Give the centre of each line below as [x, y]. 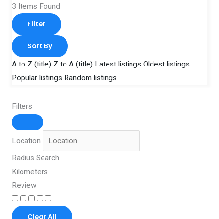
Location [26, 141]
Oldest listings [166, 64]
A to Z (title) [31, 64]
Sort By [40, 46]
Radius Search [35, 158]
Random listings [90, 77]
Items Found [38, 6]
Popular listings [37, 77]
